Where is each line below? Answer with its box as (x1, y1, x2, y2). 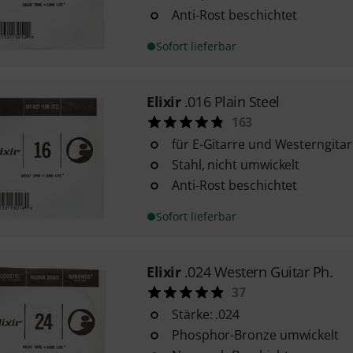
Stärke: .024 (171, 306, 240, 323)
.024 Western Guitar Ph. (184, 262, 333, 281)
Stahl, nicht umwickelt (171, 156, 300, 173)
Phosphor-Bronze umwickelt (171, 326, 339, 344)
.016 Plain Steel (184, 92, 280, 111)
